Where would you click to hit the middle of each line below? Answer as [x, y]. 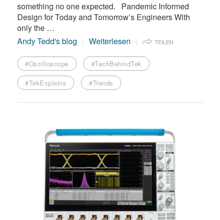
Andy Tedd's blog [47, 41]
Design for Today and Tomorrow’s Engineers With [104, 17]
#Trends [101, 83]
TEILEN [164, 42]
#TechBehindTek [116, 64]
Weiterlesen [110, 41]
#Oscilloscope [47, 64]
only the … [36, 28]
